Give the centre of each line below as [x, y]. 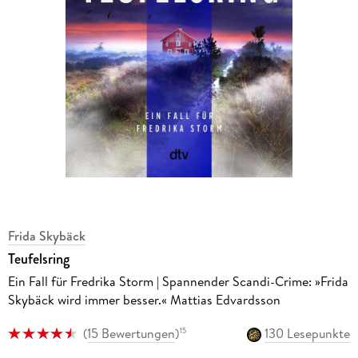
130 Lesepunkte [308, 333]
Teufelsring [38, 259]
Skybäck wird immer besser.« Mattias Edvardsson [144, 299]
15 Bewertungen [131, 333]
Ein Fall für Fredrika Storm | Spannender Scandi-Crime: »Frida [178, 281]
